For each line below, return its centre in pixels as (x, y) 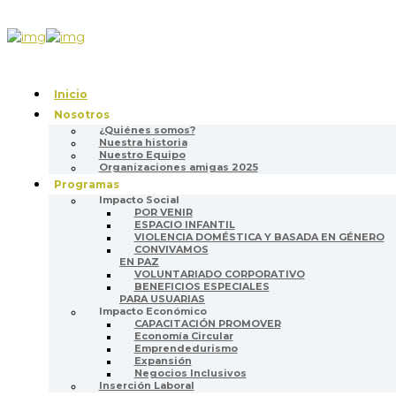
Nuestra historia (143, 143)
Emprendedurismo (186, 349)
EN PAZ (139, 262)
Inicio (70, 94)
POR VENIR (163, 213)
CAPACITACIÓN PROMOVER (207, 324)
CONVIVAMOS (171, 250)
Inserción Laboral (146, 386)
